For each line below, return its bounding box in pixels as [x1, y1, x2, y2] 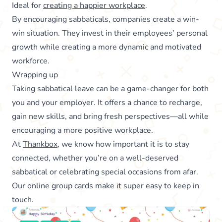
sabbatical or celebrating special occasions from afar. [12, 166, 198, 177]
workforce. [12, 55, 50, 66]
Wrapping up [12, 69, 58, 80]
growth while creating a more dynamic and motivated [12, 41, 201, 53]
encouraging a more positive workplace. [12, 124, 153, 136]
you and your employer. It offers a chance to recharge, [12, 97, 202, 108]
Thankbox [23, 138, 57, 150]
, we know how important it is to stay [57, 138, 189, 150]
